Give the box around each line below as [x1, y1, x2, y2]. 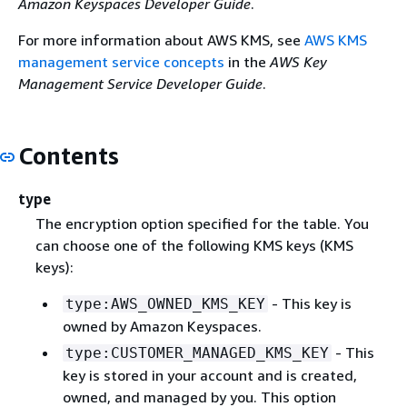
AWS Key [270, 53, 327, 71]
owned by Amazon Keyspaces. [62, 316, 262, 335]
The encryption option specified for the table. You [35, 213, 369, 233]
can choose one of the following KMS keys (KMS [35, 235, 353, 254]
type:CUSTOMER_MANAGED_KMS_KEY [65, 343, 329, 362]
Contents [18, 142, 119, 170]
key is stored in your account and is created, [62, 365, 357, 384]
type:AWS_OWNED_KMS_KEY [65, 294, 265, 313]
